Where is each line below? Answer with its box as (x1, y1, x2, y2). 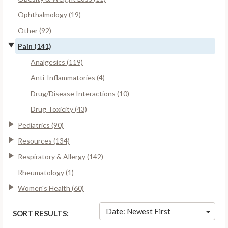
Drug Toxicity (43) (31, 104, 87, 113)
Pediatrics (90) (18, 120, 64, 129)
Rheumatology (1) (18, 167, 74, 177)
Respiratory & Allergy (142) (18, 152, 103, 161)
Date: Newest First (106, 207, 170, 216)
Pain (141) (18, 41, 51, 50)
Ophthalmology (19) (18, 10, 81, 19)
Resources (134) (18, 136, 70, 145)
